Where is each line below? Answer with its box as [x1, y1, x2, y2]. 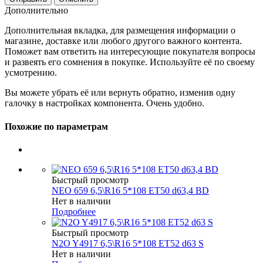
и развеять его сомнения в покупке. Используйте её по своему [5, 57, 255, 68]
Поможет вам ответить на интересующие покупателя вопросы [5, 46, 255, 57]
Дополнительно [5, 5, 68, 16]
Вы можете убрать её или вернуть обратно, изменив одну [5, 87, 235, 98]
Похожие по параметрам [5, 121, 108, 131]
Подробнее [52, 206, 96, 217]
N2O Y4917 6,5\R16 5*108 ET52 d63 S [52, 238, 204, 248]
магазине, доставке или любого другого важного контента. [5, 36, 242, 46]
